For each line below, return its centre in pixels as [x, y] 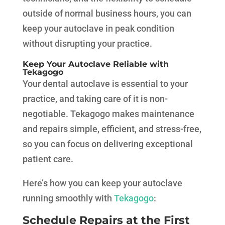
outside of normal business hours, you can [107, 14]
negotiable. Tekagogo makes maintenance [108, 114]
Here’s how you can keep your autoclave [102, 183]
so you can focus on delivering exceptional [107, 144]
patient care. [48, 159]
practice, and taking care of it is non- [95, 99]
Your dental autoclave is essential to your [105, 84]
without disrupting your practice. [87, 44]
